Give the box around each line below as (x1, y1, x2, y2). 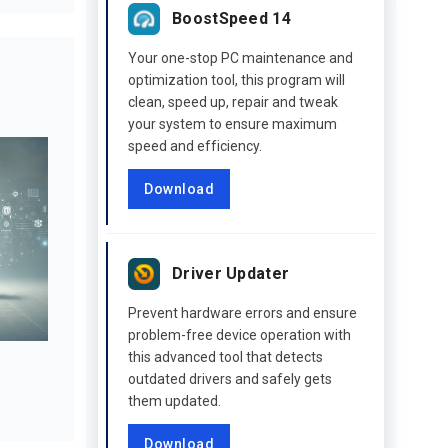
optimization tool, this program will (128, 72, 345, 88)
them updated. (128, 393, 221, 409)
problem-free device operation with (128, 327, 351, 343)
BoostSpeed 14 (172, 9, 291, 28)
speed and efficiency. (128, 138, 262, 154)
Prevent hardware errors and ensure (128, 305, 357, 321)
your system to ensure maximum (128, 116, 337, 132)
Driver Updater (172, 264, 290, 283)
